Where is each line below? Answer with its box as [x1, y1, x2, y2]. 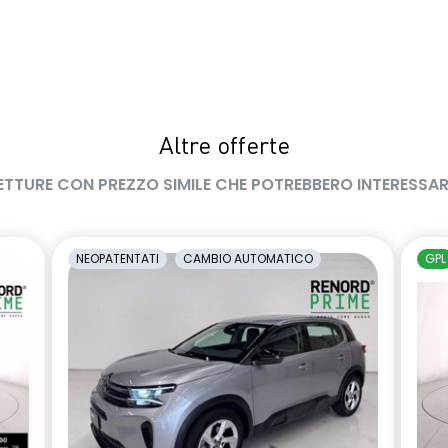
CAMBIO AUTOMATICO [183, 249, 313, 267]
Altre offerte [158, 135, 290, 160]
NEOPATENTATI [76, 249, 159, 267]
